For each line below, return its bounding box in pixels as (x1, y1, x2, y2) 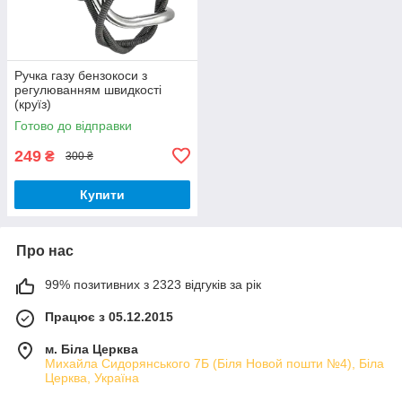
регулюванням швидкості (14, 82, 162, 97)
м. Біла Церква (45, 341, 138, 356)
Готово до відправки (14, 118, 132, 133)
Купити (80, 187, 125, 202)
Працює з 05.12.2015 (45, 309, 173, 324)
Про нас (16, 242, 74, 258)
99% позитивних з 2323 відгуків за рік (45, 276, 261, 292)
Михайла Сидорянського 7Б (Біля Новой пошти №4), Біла (45, 355, 384, 371)
